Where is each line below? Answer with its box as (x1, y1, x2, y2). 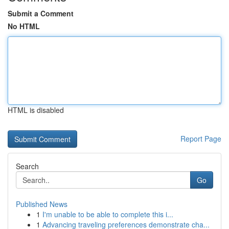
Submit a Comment (8, 8, 74, 18)
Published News (16, 199, 67, 209)
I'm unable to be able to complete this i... (42, 209, 173, 219)
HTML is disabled (8, 105, 64, 115)
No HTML (8, 21, 40, 31)
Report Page (180, 133, 221, 144)
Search (16, 161, 39, 171)
